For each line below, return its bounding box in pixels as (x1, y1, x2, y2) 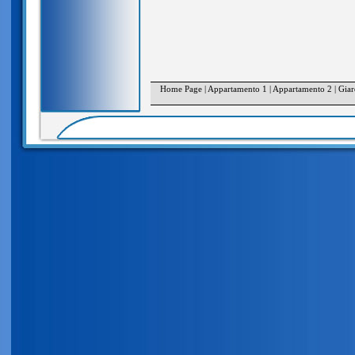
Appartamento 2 (272, 84, 332, 94)
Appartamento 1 (207, 84, 267, 94)
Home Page (159, 84, 202, 94)
